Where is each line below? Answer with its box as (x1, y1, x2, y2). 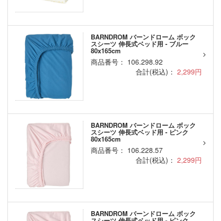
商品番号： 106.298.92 (90, 57, 163, 67)
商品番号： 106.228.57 (90, 145, 163, 155)
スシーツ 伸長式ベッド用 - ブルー (90, 39, 188, 49)
